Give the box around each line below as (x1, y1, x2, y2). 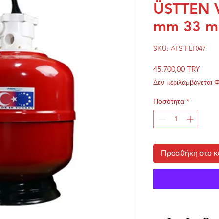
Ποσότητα (153, 96, 184, 106)
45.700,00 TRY (153, 64, 200, 74)
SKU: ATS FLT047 (153, 44, 206, 53)
